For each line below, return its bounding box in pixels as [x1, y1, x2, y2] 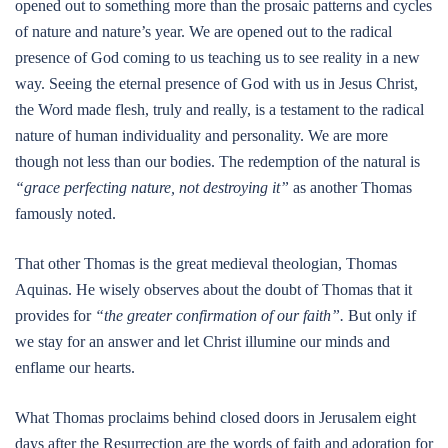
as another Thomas [289, 179, 412, 196]
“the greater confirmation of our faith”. [95, 307, 344, 324]
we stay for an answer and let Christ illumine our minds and [15, 333, 390, 350]
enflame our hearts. [15, 359, 135, 376]
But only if [344, 307, 416, 324]
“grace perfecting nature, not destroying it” [15, 179, 289, 196]
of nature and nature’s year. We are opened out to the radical [15, 23, 392, 40]
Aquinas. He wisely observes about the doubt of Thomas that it [15, 281, 412, 298]
